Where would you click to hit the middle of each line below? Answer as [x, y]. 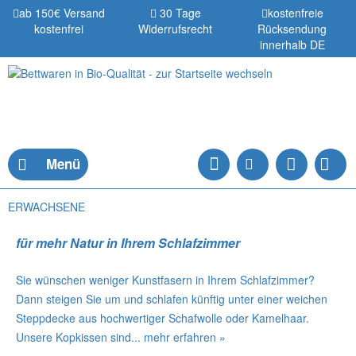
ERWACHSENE [46, 207]
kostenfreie [295, 13]
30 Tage [178, 13]
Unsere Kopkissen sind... [80, 337]
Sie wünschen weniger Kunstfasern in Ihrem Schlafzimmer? [165, 280]
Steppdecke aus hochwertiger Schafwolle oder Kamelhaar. [163, 318]
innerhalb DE [292, 44]
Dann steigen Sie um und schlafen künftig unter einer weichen [172, 299]
